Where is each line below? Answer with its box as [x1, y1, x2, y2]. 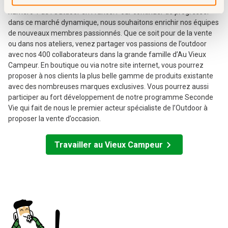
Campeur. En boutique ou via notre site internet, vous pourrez [8, 61, 204, 70]
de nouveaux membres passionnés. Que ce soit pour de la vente [8, 29, 212, 38]
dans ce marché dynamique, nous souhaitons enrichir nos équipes [8, 18, 219, 27]
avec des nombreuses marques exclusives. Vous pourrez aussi [8, 82, 209, 91]
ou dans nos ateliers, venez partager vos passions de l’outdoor [8, 40, 207, 48]
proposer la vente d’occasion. [8, 115, 101, 123]
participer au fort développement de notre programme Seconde [8, 93, 213, 102]
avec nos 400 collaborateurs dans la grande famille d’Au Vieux [8, 50, 206, 59]
